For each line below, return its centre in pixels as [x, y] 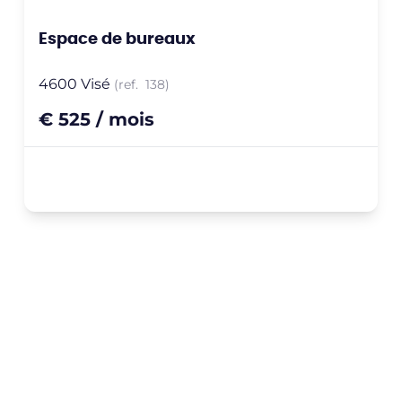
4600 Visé [74, 83]
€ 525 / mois [96, 118]
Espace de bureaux [117, 38]
